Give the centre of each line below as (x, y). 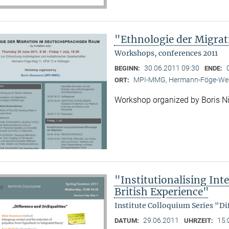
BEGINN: (128, 68)
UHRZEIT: (199, 221)
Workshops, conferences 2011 (166, 53)
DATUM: (127, 221)
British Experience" (162, 192)
